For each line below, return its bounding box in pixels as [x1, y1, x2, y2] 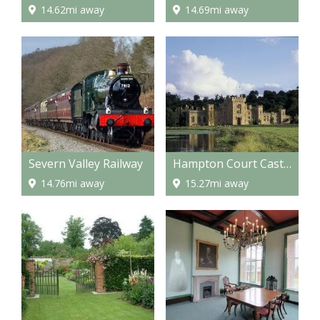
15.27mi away [184, 176, 249, 190]
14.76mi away [41, 176, 104, 190]
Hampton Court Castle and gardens [283, 155, 291, 171]
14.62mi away [41, 2, 104, 16]
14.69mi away [184, 2, 249, 16]
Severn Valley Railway [29, 155, 143, 171]
